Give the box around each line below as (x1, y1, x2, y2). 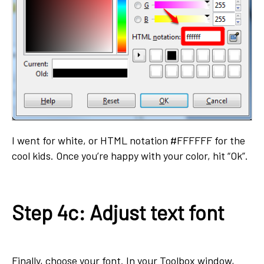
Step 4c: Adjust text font (12, 200, 225, 225)
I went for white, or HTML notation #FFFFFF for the (12, 134, 245, 147)
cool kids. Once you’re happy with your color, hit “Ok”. (12, 149, 248, 163)
